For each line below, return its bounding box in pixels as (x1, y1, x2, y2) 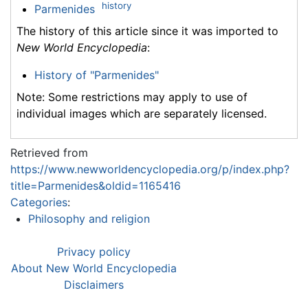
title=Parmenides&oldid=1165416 (10, 179, 181, 193)
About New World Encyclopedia (11, 261, 177, 276)
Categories (10, 195, 67, 210)
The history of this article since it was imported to (16, 24, 278, 38)
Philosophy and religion (27, 212, 150, 226)
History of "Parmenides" (34, 68, 159, 82)
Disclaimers (64, 278, 124, 292)
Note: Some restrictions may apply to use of (16, 90, 247, 104)
